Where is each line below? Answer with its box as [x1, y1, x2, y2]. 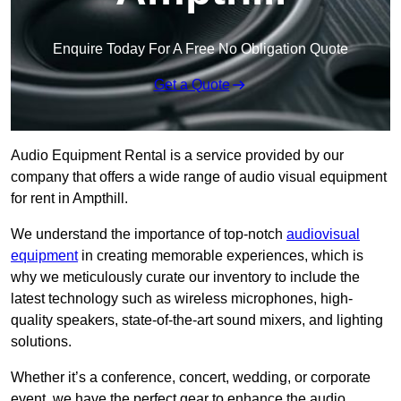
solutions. [11, 334, 72, 350]
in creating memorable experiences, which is [78, 248, 363, 264]
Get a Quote [153, 77, 230, 93]
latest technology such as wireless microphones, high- [11, 291, 353, 307]
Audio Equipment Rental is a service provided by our [11, 148, 344, 164]
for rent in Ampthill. [11, 191, 128, 207]
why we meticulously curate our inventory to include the [11, 269, 360, 286]
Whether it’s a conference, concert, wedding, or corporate [11, 370, 371, 386]
